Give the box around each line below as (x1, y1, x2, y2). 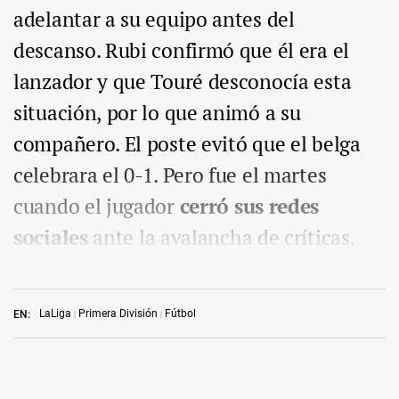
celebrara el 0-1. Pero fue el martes (13, 161, 327, 190)
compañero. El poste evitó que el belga (13, 130, 361, 159)
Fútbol (165, 307, 196, 321)
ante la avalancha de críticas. (87, 224, 355, 252)
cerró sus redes (179, 192, 320, 221)
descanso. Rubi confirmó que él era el (13, 37, 349, 65)
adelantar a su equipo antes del (13, 5, 295, 34)
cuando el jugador (13, 192, 180, 221)
